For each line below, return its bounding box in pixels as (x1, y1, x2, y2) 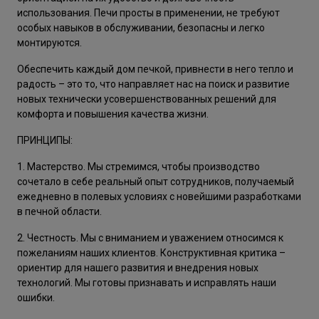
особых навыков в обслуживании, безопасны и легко (17, 22, 265, 33)
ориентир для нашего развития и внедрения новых (17, 262, 258, 273)
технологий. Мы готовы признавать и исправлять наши (17, 277, 276, 288)
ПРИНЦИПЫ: (17, 135, 73, 146)
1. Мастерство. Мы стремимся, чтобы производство (17, 161, 260, 172)
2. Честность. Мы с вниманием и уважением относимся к (17, 232, 283, 244)
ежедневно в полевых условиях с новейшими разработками (17, 191, 301, 202)
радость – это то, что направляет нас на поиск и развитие (17, 78, 290, 90)
